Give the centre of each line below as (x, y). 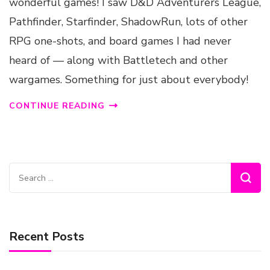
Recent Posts (47, 237)
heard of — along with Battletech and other (118, 61)
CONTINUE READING (57, 106)
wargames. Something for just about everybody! (129, 80)
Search (25, 172)
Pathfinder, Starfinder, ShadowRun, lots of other (128, 22)
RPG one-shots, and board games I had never (120, 41)
